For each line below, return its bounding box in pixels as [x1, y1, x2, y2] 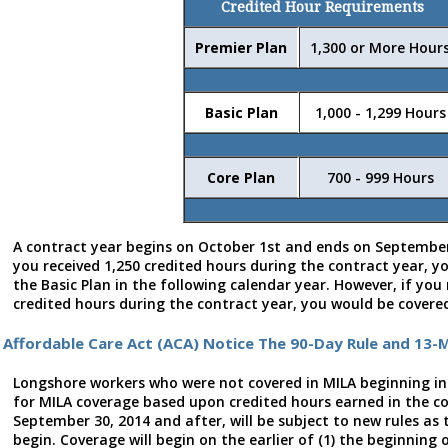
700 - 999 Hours [326, 168, 434, 188]
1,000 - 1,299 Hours [314, 103, 446, 123]
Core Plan [207, 168, 275, 188]
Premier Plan [195, 38, 287, 58]
